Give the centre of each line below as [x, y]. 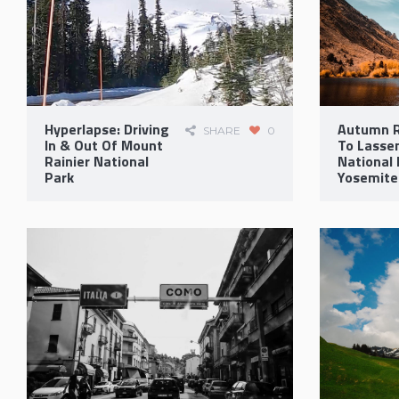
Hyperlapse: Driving [107, 129]
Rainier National [97, 161]
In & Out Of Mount [104, 145]
